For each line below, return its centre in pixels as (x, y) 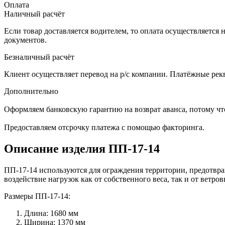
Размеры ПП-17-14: (37, 196)
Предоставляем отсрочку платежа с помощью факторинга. (104, 127)
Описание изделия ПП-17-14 (82, 148)
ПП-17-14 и (24, 170)
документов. (25, 40)
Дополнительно (31, 91)
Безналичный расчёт (39, 57)
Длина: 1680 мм (51, 213)
